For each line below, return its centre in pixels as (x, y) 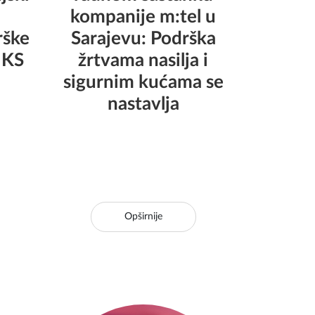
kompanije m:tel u (143, 17)
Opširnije (143, 217)
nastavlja (143, 104)
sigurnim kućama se (143, 82)
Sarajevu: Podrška (143, 39)
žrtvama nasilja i (143, 60)
